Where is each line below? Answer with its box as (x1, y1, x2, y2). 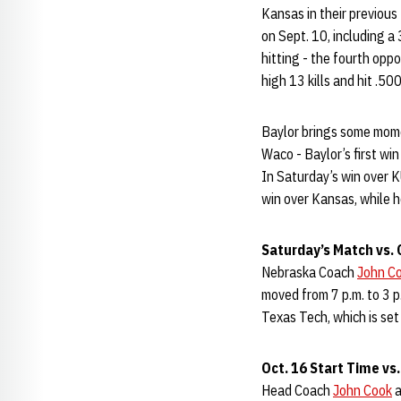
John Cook (333, 381, 392, 399)
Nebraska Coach (261, 263, 357, 281)
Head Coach (261, 381, 333, 399)
